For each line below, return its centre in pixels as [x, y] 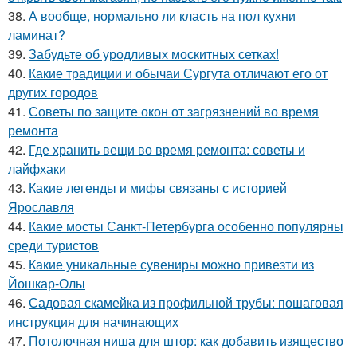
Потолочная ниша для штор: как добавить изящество [186, 341]
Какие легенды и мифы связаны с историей [158, 188]
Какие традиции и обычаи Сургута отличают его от [178, 73]
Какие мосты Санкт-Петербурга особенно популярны [186, 226]
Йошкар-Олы [47, 283]
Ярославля [41, 207]
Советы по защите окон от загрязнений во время [174, 111]
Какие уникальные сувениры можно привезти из [171, 264]
